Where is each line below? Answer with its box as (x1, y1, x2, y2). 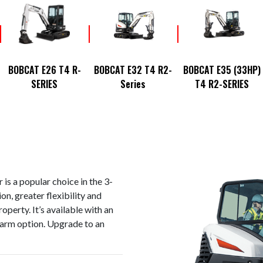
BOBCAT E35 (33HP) (183, 63, 261, 77)
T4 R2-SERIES (194, 77, 249, 91)
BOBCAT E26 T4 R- (8, 63, 81, 77)
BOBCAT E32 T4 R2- (94, 63, 173, 77)
